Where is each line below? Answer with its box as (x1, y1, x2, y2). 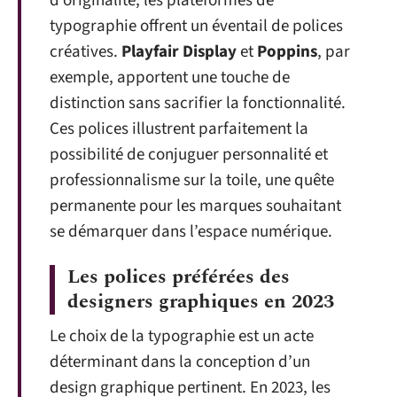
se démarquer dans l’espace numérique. (50, 220, 332, 244)
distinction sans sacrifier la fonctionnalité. (50, 91, 346, 115)
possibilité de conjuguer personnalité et (50, 143, 328, 167)
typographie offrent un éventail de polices (50, 14, 343, 38)
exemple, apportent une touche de (50, 66, 290, 90)
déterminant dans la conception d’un (50, 349, 310, 374)
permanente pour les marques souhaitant (50, 194, 341, 218)
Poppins (257, 40, 317, 64)
